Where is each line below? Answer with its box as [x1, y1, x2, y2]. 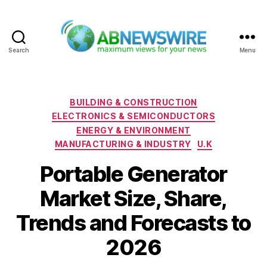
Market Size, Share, [40, 185, 227, 212]
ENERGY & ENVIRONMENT [76, 125, 191, 135]
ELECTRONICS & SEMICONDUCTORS [51, 111, 216, 122]
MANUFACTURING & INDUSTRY [54, 139, 191, 150]
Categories [133, 93, 186, 106]
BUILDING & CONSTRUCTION [70, 97, 197, 107]
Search [8, 46, 29, 54]
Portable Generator [40, 160, 227, 187]
